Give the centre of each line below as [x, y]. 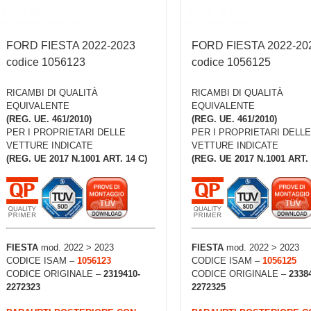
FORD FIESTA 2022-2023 [71, 45]
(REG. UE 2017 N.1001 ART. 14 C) [77, 159]
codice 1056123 [46, 62]
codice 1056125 [231, 62]
